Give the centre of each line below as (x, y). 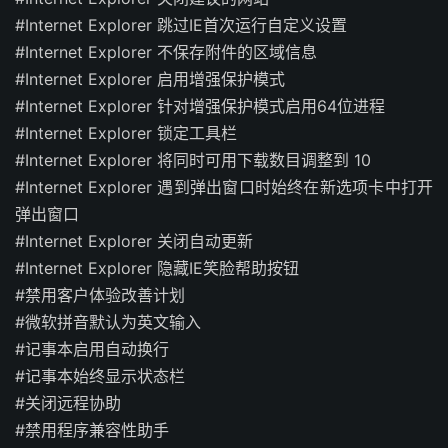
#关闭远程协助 (68, 402)
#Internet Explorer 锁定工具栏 (126, 132)
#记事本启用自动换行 (92, 348)
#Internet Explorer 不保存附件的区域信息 (166, 51)
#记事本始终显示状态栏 (100, 375)
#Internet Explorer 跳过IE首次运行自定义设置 (181, 24)
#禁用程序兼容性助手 (92, 429)
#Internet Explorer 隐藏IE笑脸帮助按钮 (157, 267)
